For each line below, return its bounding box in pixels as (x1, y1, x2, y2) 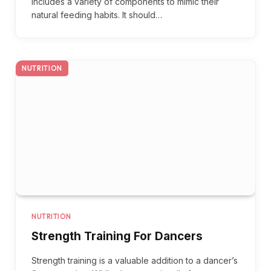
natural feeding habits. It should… (31, 9, 162, 20)
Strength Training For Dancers (31, 229, 203, 243)
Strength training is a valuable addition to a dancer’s (31, 255, 238, 266)
